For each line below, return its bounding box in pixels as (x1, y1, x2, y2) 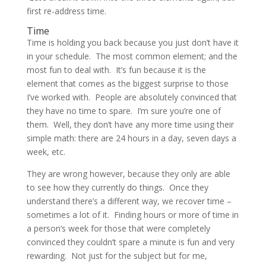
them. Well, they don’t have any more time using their (26, 118, 234, 130)
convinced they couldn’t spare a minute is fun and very (26, 236, 235, 248)
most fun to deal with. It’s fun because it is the (26, 64, 206, 75)
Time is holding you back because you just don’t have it (26, 36, 239, 48)
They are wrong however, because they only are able (26, 167, 230, 179)
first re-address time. (26, 5, 106, 17)
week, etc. (26, 145, 65, 157)
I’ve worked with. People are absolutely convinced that (26, 91, 237, 103)
